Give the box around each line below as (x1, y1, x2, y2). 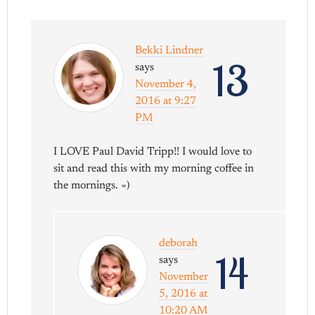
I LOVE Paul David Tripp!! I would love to (53, 146, 252, 157)
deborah (159, 237, 198, 249)
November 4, (135, 78, 197, 90)
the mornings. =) (53, 179, 131, 191)
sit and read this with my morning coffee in (53, 162, 255, 174)
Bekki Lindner (135, 44, 204, 56)
